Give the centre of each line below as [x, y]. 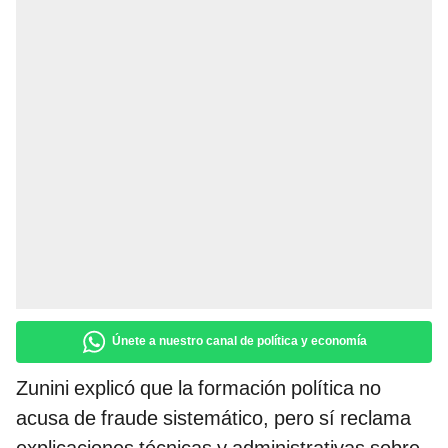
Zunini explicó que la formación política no [198, 388]
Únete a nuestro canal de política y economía [239, 341]
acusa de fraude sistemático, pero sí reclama [213, 418]
